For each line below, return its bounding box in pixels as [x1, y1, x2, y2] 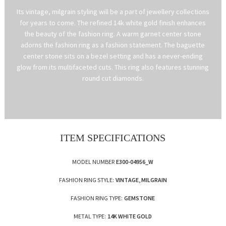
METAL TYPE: [74, 212, 106, 220]
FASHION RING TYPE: [71, 194, 123, 202]
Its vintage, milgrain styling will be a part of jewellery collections [16, 7, 209, 16]
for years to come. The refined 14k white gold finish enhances [20, 18, 206, 27]
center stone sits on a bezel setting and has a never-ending [23, 51, 203, 61]
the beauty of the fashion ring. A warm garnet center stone [24, 29, 202, 38]
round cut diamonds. [82, 73, 144, 83]
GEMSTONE [124, 194, 155, 202]
